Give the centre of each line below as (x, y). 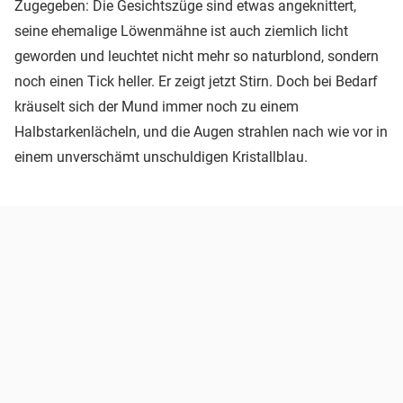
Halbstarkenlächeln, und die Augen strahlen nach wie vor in (201, 132)
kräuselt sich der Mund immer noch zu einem (157, 107)
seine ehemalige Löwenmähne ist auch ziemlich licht (181, 31)
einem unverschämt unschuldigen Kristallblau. (161, 157)
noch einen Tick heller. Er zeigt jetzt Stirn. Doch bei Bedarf (196, 82)
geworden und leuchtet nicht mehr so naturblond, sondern (197, 57)
